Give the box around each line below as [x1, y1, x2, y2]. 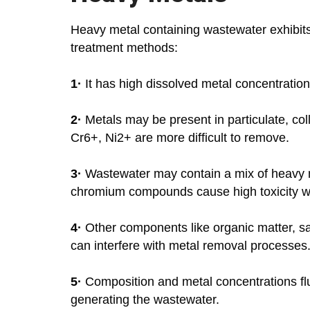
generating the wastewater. [71, 293, 219, 307]
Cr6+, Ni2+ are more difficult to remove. [71, 131, 289, 145]
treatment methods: [71, 41, 178, 55]
